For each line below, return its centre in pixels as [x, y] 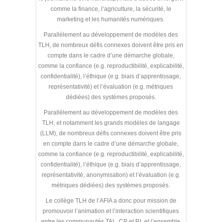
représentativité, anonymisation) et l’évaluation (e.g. [111, 175]
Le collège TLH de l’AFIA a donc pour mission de [111, 200]
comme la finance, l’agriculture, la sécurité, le [111, 9]
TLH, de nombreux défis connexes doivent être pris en [111, 45]
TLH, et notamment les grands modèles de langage [111, 123]
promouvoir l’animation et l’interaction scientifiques [111, 211]
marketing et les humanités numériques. [111, 19]
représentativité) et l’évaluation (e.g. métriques [111, 86]
